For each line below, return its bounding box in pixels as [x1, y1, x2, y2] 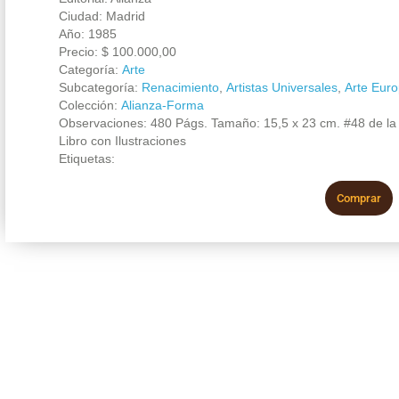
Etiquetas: [58, 151, 115, 166]
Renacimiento [141, 79, 219, 94]
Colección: [58, 97, 121, 112]
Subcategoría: [58, 79, 142, 94]
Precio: [58, 44, 102, 59]
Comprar [336, 191, 381, 205]
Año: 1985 [58, 26, 117, 41]
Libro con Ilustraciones [58, 133, 186, 148]
